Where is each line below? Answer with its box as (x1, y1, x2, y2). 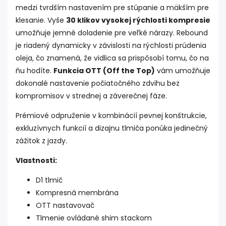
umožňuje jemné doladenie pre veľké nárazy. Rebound (16, 28, 208, 38)
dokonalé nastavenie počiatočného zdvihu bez (16, 78, 180, 89)
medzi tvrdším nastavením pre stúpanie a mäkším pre (16, 3, 209, 13)
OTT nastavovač (36, 200, 94, 211)
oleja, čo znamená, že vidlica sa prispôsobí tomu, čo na (16, 53, 209, 64)
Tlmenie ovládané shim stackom (36, 213, 152, 223)
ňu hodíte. (16, 66, 53, 76)
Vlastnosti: (16, 155, 57, 166)
